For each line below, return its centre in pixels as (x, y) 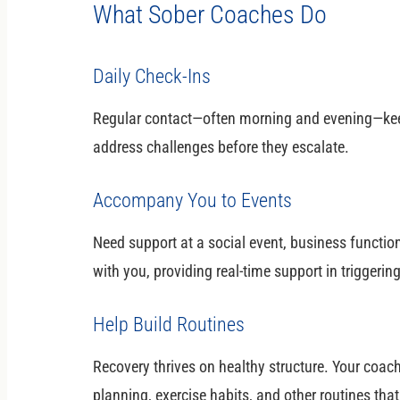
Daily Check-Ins (152, 76)
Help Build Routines (169, 324)
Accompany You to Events (192, 200)
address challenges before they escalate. (221, 146)
